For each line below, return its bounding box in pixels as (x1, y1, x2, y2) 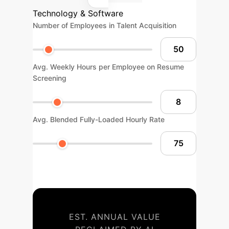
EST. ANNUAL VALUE (68, 212, 161, 222)
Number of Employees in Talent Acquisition (33, 21, 176, 30)
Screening (33, 74, 66, 82)
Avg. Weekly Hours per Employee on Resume (33, 62, 184, 71)
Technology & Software (33, 8, 123, 18)
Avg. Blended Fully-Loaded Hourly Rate (33, 115, 165, 124)
